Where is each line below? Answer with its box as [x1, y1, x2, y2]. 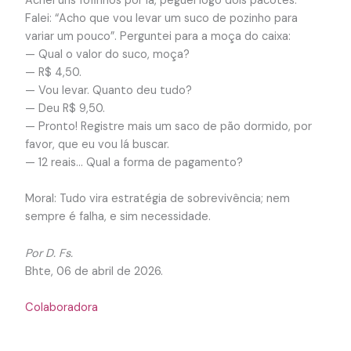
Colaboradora [24, 300, 98, 316]
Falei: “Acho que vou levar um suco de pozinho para [24, 11, 298, 27]
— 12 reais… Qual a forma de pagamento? [24, 155, 243, 171]
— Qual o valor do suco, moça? [24, 47, 190, 63]
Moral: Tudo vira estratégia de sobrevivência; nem [24, 191, 290, 207]
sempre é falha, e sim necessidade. [24, 209, 211, 225]
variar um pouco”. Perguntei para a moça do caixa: [24, 29, 291, 45]
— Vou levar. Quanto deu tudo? [24, 83, 192, 99]
